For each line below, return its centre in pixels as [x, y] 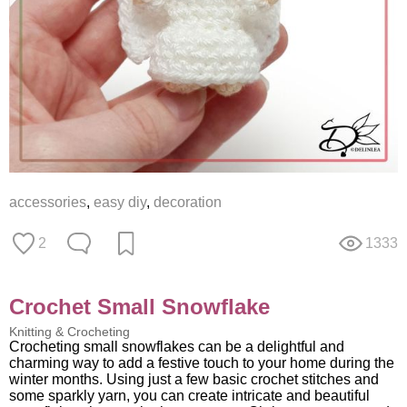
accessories [48, 202]
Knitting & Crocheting [69, 331]
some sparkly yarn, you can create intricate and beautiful [189, 395]
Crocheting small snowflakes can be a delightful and [177, 346]
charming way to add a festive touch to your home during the [202, 362]
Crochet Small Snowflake [139, 306]
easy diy [120, 202]
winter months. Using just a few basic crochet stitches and [194, 379]
